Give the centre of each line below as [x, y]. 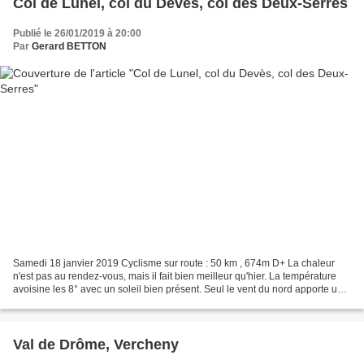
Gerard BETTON [69, 46]
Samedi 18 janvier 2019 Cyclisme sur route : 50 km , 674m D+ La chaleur [174, 264]
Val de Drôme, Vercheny [96, 345]
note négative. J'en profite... [73, 303]
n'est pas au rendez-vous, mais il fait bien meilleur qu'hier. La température [175, 277]
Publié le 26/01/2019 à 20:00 [77, 33]
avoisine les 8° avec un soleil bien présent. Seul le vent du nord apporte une [181, 290]
